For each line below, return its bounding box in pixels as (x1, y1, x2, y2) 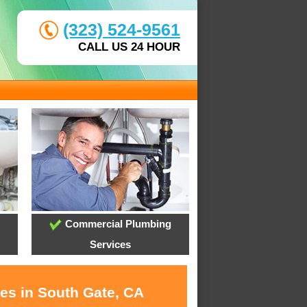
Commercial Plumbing (62, 218, 171, 230)
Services (89, 238, 131, 251)
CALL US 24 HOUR (78, 40, 180, 53)
